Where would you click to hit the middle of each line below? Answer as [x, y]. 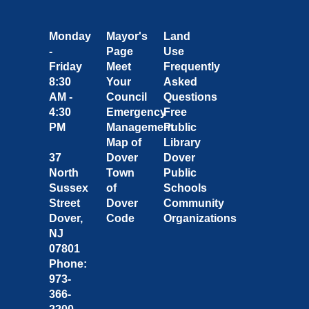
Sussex [68, 188]
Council [126, 97]
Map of [123, 142]
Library [182, 142]
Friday [65, 66]
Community [194, 203]
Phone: [68, 263]
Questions [191, 97]
